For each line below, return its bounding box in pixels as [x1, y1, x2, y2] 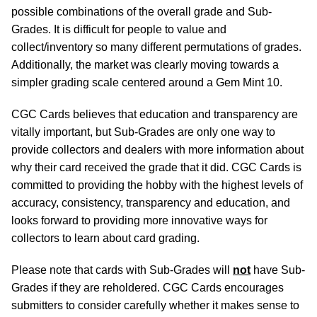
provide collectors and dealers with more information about [11, 144, 304, 156]
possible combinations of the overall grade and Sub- [11, 6, 272, 18]
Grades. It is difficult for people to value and [11, 23, 226, 35]
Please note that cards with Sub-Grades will [11, 264, 233, 276]
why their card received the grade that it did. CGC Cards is [11, 161, 301, 173]
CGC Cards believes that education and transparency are [11, 108, 298, 120]
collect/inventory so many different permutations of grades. [11, 41, 301, 53]
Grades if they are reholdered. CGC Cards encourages [11, 282, 284, 294]
